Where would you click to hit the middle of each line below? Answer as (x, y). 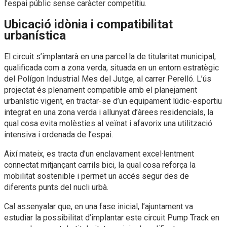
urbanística (35, 36)
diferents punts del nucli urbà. (56, 187)
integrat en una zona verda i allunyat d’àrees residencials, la (109, 112)
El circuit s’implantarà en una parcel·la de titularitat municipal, (110, 57)
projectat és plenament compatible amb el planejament (101, 90)
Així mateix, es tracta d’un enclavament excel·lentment (99, 154)
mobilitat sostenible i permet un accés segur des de (97, 176)
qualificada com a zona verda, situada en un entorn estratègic (111, 68)
